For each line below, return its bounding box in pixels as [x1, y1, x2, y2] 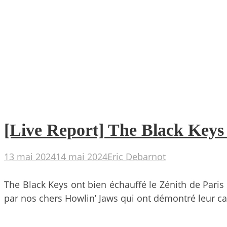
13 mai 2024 [4, 150, 56, 163]
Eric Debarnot [107, 150, 166, 163]
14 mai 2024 [56, 150, 107, 163]
